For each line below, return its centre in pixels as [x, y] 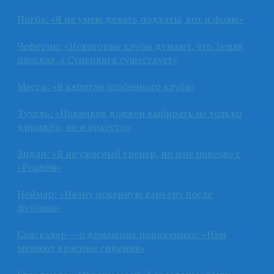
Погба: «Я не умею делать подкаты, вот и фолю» [131, 19]
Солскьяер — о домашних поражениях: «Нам [122, 234]
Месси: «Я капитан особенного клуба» [106, 86]
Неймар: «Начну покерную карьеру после [115, 194]
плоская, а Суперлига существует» [97, 59]
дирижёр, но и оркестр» [74, 126]
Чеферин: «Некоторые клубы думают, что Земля [130, 46]
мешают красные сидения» [81, 247]
